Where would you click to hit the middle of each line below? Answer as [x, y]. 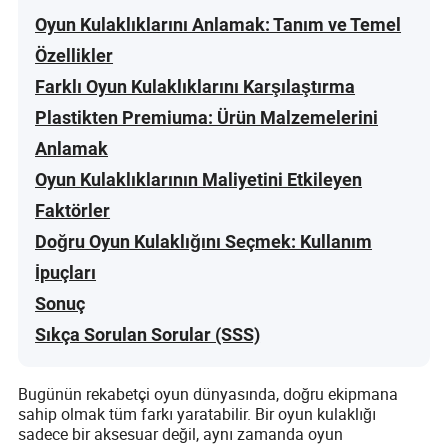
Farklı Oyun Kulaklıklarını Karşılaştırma [195, 86]
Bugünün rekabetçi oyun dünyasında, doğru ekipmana [208, 393]
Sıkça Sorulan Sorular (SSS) [148, 334]
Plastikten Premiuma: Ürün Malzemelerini [207, 117]
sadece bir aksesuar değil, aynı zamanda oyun [181, 433]
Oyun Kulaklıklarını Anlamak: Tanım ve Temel [218, 24]
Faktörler [73, 210]
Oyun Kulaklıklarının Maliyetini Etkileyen [199, 179]
